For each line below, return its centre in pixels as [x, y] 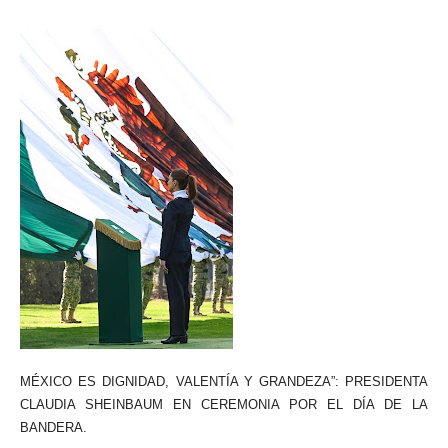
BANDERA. [53, 427]
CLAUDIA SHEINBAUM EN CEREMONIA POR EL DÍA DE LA [224, 404]
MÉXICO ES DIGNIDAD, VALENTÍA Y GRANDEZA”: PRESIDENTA [224, 381]
